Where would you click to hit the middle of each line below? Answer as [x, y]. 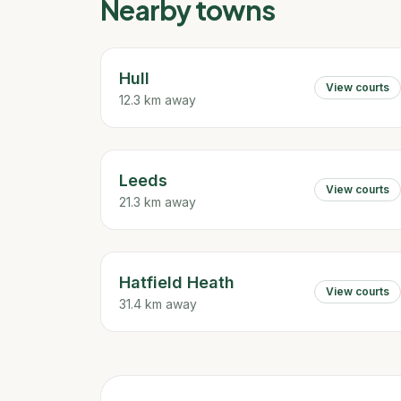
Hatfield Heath [177, 282]
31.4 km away [158, 304]
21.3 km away [158, 202]
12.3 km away [158, 100]
